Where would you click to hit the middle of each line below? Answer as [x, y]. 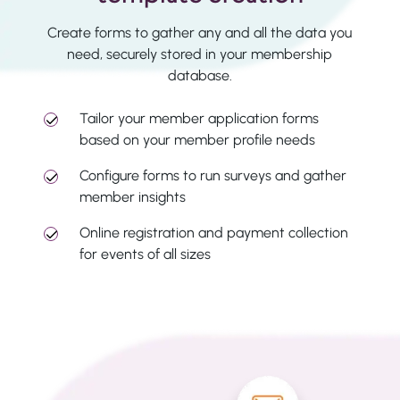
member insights [135, 196]
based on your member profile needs [200, 139]
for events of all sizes [149, 254]
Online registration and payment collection [214, 232]
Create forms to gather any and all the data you [200, 32]
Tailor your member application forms [200, 118]
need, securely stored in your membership [200, 54]
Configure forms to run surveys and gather [213, 175]
